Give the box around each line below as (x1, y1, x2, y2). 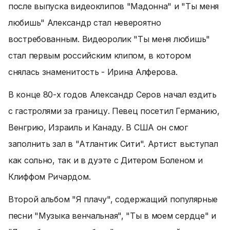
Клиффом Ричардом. (8, 171, 91, 182)
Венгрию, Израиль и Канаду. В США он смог (8, 122, 188, 132)
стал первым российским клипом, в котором (8, 50, 191, 61)
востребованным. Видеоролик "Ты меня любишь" (8, 34, 210, 44)
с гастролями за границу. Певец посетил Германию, (8, 106, 220, 116)
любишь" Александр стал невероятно (8, 17, 161, 28)
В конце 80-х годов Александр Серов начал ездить (8, 89, 217, 100)
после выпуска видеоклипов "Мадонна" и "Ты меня (8, 1, 219, 11)
